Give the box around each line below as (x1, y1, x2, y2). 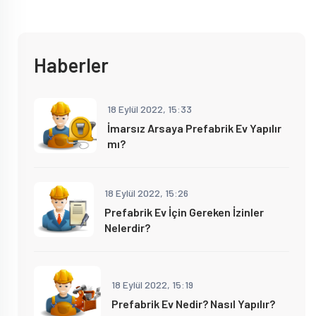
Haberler (34, 53, 109, 77)
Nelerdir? (104, 220, 150, 234)
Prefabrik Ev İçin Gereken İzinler (104, 205, 264, 219)
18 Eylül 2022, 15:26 (104, 186, 188, 199)
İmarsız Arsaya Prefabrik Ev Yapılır (107, 121, 281, 135)
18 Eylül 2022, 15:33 (107, 102, 192, 115)
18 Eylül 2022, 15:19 (111, 278, 193, 291)
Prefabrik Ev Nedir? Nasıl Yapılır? (111, 296, 275, 310)
